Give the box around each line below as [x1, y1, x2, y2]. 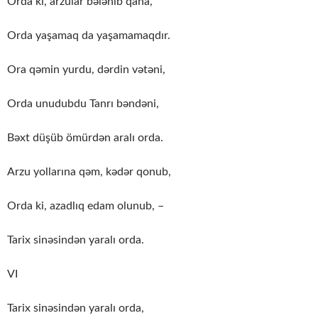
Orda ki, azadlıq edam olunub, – [7, 199, 164, 212]
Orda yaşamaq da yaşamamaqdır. [7, 29, 170, 41]
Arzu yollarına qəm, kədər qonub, [7, 165, 171, 177]
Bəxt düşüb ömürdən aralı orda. [7, 131, 163, 143]
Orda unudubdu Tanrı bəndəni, [7, 97, 159, 109]
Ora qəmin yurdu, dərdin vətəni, [7, 63, 165, 75]
